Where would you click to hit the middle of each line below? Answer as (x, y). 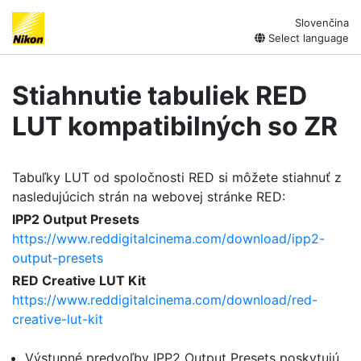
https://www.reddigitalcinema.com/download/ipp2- (168, 239)
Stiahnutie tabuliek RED (160, 95)
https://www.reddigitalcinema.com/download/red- (165, 300)
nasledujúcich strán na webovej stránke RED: (149, 197)
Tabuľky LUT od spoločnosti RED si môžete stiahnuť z (177, 177)
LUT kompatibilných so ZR (175, 126)
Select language (307, 38)
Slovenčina (322, 23)
